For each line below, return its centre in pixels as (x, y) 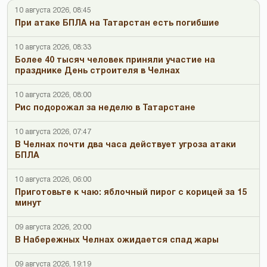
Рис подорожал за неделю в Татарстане (105, 108)
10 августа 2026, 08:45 (53, 10)
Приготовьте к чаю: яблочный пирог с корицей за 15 (131, 193)
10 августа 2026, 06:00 (53, 179)
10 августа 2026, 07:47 (53, 132)
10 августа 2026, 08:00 (53, 95)
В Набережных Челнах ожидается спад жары (117, 240)
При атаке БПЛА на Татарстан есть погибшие (117, 23)
